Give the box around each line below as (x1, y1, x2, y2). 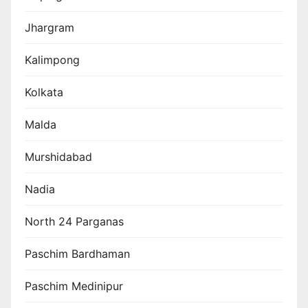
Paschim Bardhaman (25, 246, 130, 261)
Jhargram (25, 20, 74, 34)
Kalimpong (25, 52, 80, 67)
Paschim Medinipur (25, 278, 123, 293)
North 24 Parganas (25, 214, 124, 228)
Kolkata (25, 85, 63, 99)
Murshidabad (25, 149, 92, 164)
